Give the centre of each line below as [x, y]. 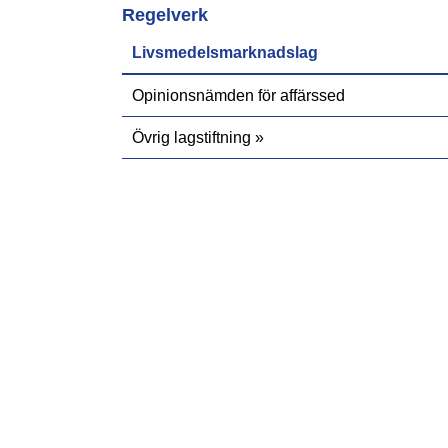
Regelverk [164, 15]
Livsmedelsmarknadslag [224, 52]
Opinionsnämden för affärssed [238, 95]
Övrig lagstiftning [191, 137]
